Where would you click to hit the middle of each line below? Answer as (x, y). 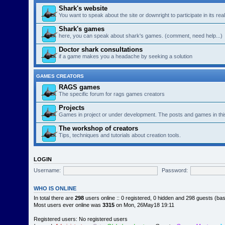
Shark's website (83, 8)
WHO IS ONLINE (55, 188)
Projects (72, 108)
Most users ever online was (68, 205)
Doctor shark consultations (101, 49)
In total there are (54, 198)
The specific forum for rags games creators (112, 94)
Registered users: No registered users (81, 219)
